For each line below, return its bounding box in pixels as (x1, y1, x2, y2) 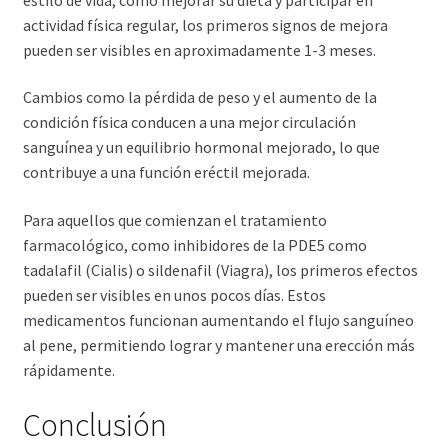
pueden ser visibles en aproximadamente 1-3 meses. (22, 39, 376, 60)
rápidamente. (22, 360, 115, 381)
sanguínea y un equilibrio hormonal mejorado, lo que (22, 137, 380, 158)
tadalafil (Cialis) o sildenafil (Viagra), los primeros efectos (22, 260, 418, 281)
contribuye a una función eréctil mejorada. (22, 162, 310, 183)
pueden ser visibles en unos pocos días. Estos (22, 285, 326, 306)
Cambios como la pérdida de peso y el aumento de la (22, 87, 377, 108)
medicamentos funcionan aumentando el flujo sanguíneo (22, 310, 414, 331)
